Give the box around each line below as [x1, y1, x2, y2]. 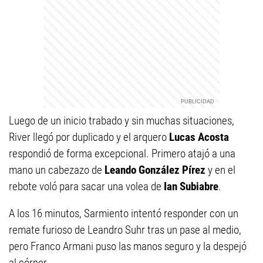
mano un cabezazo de [9, 163, 104, 177]
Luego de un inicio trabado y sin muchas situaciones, [9, 114, 234, 128]
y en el [205, 163, 235, 177]
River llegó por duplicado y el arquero [9, 130, 169, 144]
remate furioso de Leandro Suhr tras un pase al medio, [9, 223, 241, 237]
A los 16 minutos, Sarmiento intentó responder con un [9, 207, 238, 221]
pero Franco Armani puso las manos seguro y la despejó [9, 240, 247, 254]
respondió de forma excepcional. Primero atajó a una [9, 147, 235, 161]
